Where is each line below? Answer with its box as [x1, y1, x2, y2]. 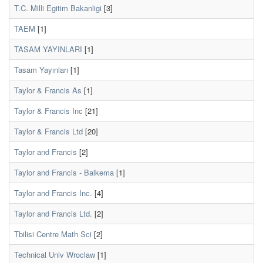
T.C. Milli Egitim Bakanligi [14, 2, 102, 14]
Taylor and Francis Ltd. [14, 208, 92, 219]
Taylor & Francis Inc [14, 105, 83, 116]
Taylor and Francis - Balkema [14, 167, 114, 178]
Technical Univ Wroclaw [14, 249, 95, 260]
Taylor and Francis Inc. [14, 187, 92, 198]
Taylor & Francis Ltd [14, 126, 83, 137]
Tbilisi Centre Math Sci [14, 228, 92, 240]
